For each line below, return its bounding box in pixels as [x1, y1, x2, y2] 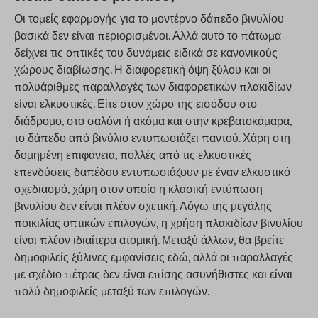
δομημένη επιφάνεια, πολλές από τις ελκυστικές [14, 148, 251, 162]
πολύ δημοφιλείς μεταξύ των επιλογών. [14, 284, 209, 298]
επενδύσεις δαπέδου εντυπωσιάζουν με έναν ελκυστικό [14, 165, 290, 179]
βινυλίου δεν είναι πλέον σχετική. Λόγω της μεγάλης [14, 199, 272, 213]
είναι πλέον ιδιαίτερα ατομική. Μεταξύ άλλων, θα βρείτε [14, 233, 284, 247]
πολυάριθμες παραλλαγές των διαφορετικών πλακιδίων [14, 79, 292, 94]
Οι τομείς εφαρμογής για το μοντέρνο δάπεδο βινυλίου [14, 11, 284, 26]
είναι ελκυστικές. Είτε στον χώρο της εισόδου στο [14, 97, 257, 111]
